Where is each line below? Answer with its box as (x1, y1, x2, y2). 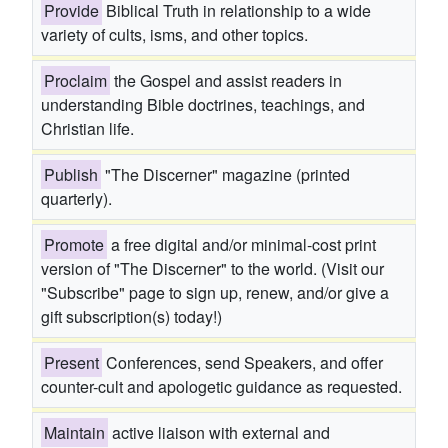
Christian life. (41, 117, 134, 141)
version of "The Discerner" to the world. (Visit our (41, 257, 384, 281)
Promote (44, 233, 104, 257)
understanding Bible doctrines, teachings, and (41, 93, 365, 117)
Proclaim (44, 69, 107, 93)
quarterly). (41, 187, 112, 211)
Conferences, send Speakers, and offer (102, 351, 383, 375)
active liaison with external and (108, 421, 330, 445)
